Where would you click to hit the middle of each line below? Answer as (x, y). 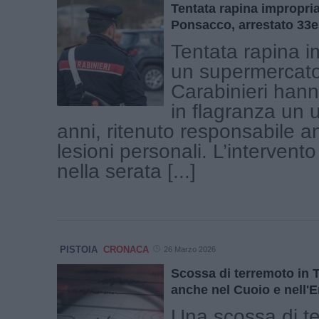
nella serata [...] (126, 172)
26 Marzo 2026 (190, 250)
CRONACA (126, 250)
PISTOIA (79, 250)
